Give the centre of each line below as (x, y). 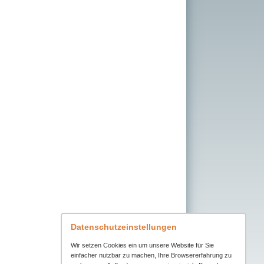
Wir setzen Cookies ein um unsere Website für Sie (142, 245)
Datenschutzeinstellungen (124, 227)
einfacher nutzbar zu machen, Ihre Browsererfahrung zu (151, 255)
